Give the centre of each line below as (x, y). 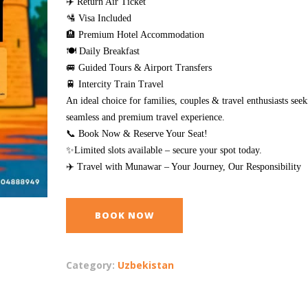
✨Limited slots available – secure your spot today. (164, 150)
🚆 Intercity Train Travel (115, 84)
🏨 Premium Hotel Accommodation (135, 35)
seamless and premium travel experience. (145, 117)
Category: (92, 265)
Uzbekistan (146, 265)
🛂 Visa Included (99, 18)
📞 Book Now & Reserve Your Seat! (137, 134)
